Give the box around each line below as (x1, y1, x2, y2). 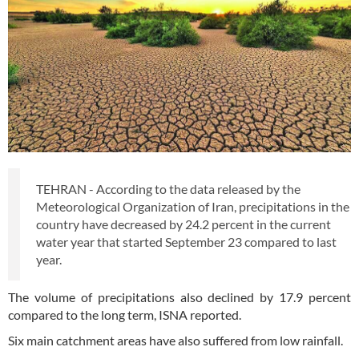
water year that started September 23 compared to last (36, 233, 337, 249)
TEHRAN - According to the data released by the (36, 180, 301, 196)
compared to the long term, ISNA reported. (8, 306, 241, 322)
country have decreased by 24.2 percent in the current (36, 216, 331, 232)
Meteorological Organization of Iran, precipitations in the (36, 198, 349, 214)
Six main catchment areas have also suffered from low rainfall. (8, 332, 343, 348)
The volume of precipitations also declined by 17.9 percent (8, 288, 351, 305)
